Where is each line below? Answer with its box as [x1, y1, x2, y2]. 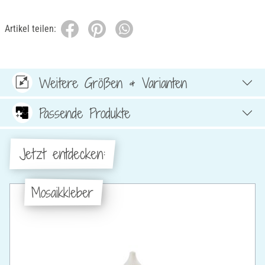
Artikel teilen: [5, 23, 56, 35]
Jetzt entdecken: [19, 144, 105, 164]
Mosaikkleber [31, 182, 93, 202]
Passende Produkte [39, 103, 130, 122]
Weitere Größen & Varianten [39, 73, 187, 92]
